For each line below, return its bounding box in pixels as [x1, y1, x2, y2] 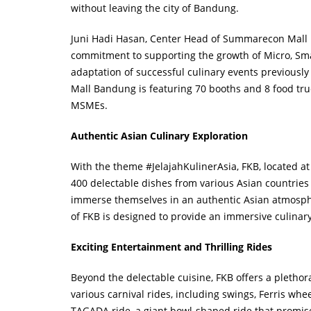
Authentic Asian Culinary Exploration [71, 129, 248, 142]
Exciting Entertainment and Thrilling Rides [71, 240, 275, 253]
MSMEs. [71, 99, 108, 112]
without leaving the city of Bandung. [71, 1, 239, 15]
